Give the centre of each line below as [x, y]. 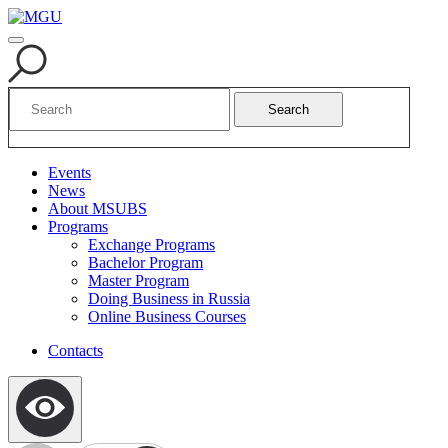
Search [288, 109]
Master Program [138, 280]
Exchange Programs [151, 244]
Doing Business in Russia [169, 298]
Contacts [75, 350]
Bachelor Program [145, 262]
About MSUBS [97, 208]
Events [69, 172]
